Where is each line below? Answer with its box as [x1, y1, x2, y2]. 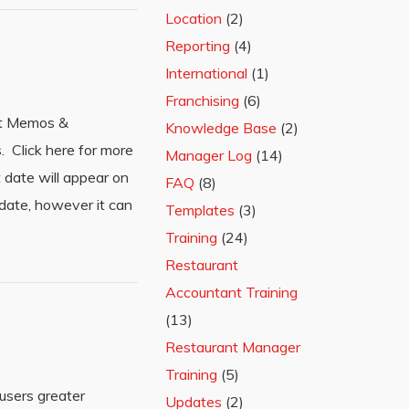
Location [165, 9, 222, 27]
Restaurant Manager [165, 338, 300, 356]
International [165, 64, 247, 82]
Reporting [165, 37, 230, 55]
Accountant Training [165, 283, 298, 301]
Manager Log [165, 146, 252, 164]
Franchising [165, 91, 239, 110]
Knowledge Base [165, 119, 277, 137]
